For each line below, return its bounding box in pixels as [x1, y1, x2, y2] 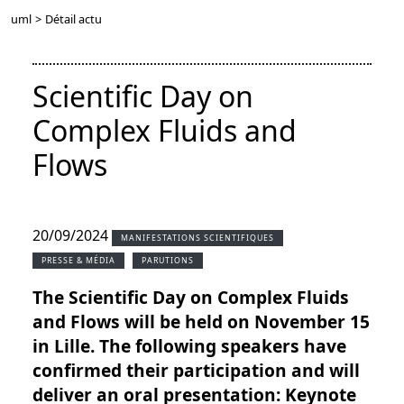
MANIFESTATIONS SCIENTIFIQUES [121, 233, 274, 244]
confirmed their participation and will [32, 358, 360, 383]
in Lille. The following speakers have [32, 334, 346, 359]
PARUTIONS [142, 255, 194, 267]
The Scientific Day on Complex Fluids [32, 285, 349, 310]
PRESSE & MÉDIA [41, 255, 115, 267]
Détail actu [45, 11, 102, 28]
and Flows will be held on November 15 [32, 309, 370, 335]
